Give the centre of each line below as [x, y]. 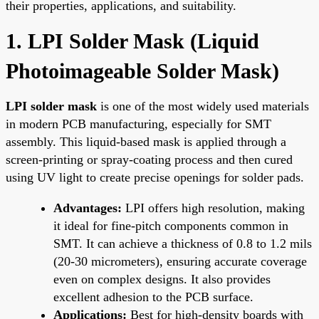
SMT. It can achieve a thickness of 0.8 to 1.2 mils [183, 243]
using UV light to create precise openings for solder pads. [155, 177]
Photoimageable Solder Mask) [142, 70]
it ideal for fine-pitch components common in [171, 225]
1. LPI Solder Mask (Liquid [132, 41]
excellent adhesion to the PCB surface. [153, 297]
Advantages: [88, 208]
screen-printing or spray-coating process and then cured [149, 159]
